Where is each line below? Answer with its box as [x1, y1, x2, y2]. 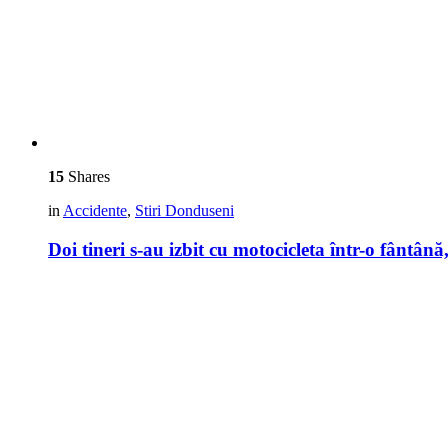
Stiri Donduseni [135, 202, 234, 220]
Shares [64, 168, 110, 186]
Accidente [63, 202, 127, 220]
